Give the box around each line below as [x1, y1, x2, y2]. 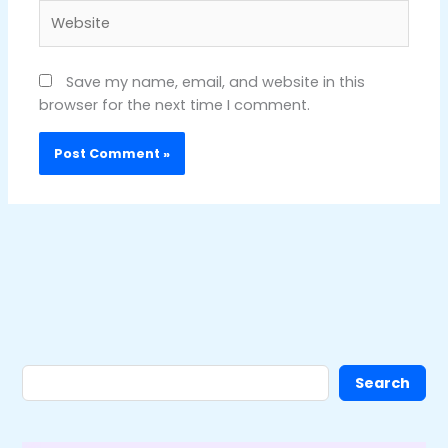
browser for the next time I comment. [39, 95, 311, 116]
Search [354, 372, 410, 393]
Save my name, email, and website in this [66, 72, 366, 93]
